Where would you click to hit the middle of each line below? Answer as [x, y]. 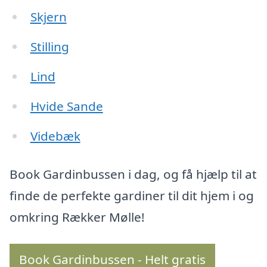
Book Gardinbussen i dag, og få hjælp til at [133, 174]
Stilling [49, 47]
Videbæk [55, 136]
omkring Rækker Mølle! [77, 217]
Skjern [48, 17]
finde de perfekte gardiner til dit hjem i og [132, 195]
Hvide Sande [66, 106]
